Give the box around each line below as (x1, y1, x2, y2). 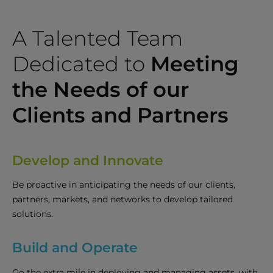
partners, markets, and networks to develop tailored (12, 194, 233, 205)
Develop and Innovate (12, 152, 163, 169)
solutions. (12, 208, 53, 220)
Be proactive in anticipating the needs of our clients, (12, 179, 235, 191)
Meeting (151, 51, 239, 77)
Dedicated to (12, 51, 151, 77)
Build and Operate (12, 239, 138, 257)
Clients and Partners (12, 102, 229, 129)
